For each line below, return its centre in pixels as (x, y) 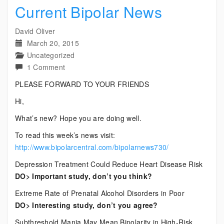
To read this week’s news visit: (65, 135)
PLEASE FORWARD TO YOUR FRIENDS (82, 84)
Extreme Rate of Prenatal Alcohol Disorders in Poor (100, 193)
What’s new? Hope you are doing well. (78, 118)
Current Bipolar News (88, 12)
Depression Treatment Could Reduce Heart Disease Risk (109, 164)
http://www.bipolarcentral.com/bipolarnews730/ (92, 147)
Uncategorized (51, 55)
